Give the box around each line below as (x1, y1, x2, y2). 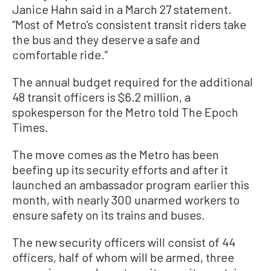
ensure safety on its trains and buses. (12, 207, 205, 223)
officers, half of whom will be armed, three (12, 250, 234, 265)
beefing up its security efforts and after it (12, 162, 228, 177)
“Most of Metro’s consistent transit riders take (12, 17, 246, 32)
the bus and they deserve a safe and (12, 32, 200, 47)
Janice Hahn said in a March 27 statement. (12, 2, 232, 17)
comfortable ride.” (12, 47, 108, 62)
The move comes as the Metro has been (12, 147, 219, 162)
